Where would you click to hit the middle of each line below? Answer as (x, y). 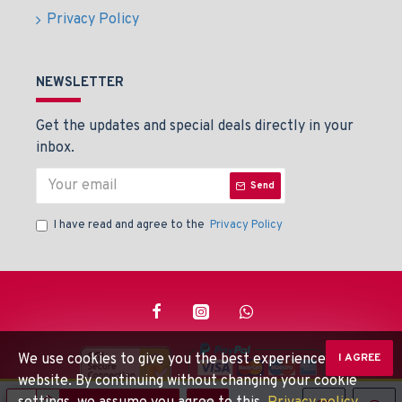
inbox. (55, 148)
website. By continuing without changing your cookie (188, 381)
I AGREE (359, 358)
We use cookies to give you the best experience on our (195, 360)
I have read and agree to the (131, 225)
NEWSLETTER (80, 83)
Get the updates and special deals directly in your (195, 127)
